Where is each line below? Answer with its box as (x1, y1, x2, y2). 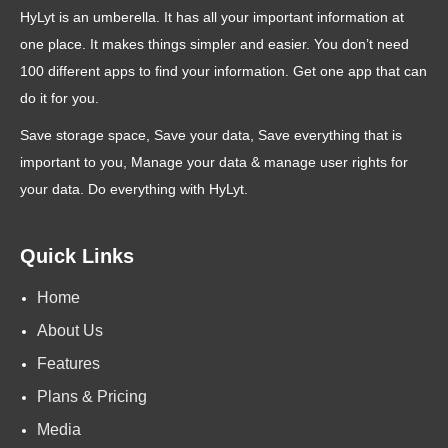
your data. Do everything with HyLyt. (20, 182, 248, 198)
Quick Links (20, 245, 134, 268)
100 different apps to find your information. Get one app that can (20, 63, 427, 79)
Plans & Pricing (37, 388, 147, 406)
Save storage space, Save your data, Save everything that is (20, 128, 402, 144)
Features (37, 355, 100, 373)
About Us (37, 322, 103, 340)
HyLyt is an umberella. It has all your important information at (20, 9, 404, 25)
